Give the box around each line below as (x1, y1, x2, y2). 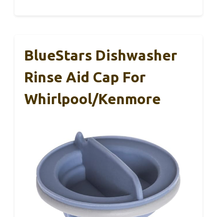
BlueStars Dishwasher (24, 46, 177, 63)
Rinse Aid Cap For (24, 68, 146, 85)
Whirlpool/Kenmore (24, 90, 161, 107)
